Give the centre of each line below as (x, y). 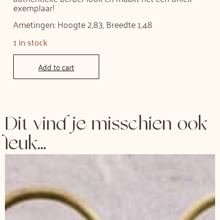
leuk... (26, 145)
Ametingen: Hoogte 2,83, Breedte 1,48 (83, 24)
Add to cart (56, 67)
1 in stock (31, 41)
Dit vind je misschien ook (106, 125)
